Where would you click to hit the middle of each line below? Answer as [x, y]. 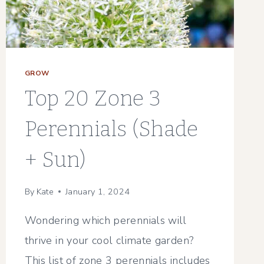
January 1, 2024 [98, 191]
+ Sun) [55, 160]
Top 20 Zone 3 [93, 99]
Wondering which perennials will [105, 220]
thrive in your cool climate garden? [109, 240]
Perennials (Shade [111, 129]
